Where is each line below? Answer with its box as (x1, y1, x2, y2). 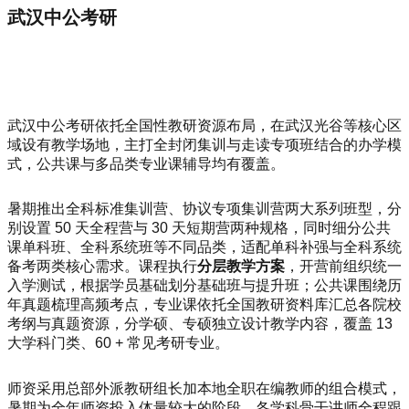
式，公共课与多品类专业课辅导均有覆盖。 (7, 155, 285, 172)
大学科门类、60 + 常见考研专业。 (7, 335, 229, 351)
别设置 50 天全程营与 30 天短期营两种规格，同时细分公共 (7, 220, 391, 236)
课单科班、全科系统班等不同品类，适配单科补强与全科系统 (7, 239, 402, 256)
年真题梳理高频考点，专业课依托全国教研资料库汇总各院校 (7, 297, 402, 313)
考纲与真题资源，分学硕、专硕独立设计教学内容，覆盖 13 (7, 316, 393, 332)
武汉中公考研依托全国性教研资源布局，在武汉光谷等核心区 (7, 117, 402, 133)
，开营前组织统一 (285, 258, 402, 275)
